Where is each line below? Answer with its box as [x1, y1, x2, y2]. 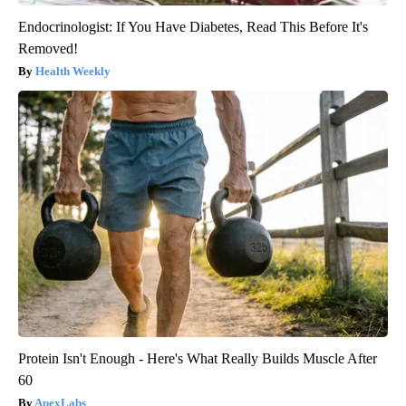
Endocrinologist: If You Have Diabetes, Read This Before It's [18, 19, 368, 35]
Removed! [18, 41, 78, 57]
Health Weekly [35, 64, 111, 79]
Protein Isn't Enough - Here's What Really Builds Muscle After [18, 351, 377, 367]
